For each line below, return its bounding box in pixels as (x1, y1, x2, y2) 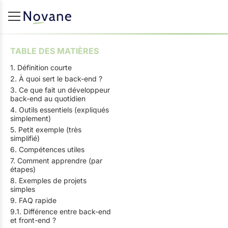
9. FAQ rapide (10, 196, 56, 205)
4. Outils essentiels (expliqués (10, 105, 109, 114)
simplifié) (10, 134, 40, 142)
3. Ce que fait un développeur (10, 85, 110, 94)
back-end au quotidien (10, 94, 85, 103)
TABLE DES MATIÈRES (10, 46, 99, 56)
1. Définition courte (10, 63, 72, 72)
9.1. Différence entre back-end (10, 207, 111, 216)
